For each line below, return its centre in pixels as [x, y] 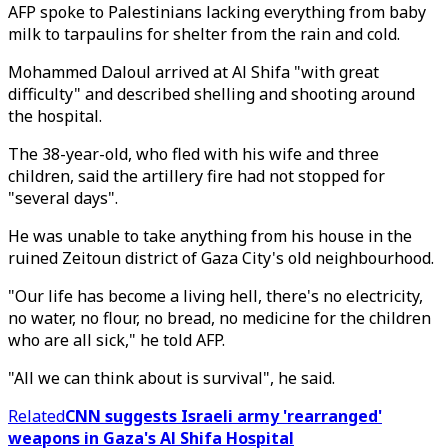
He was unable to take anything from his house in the [210, 236]
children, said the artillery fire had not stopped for [196, 176]
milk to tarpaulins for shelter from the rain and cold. [204, 34]
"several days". [63, 198]
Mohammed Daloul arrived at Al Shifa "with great [193, 72]
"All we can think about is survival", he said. [171, 378]
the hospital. [55, 116]
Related [36, 416]
